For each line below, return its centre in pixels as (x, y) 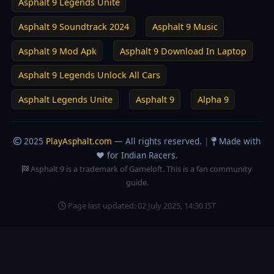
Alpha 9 (213, 100)
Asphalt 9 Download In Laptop (183, 51)
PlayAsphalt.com (79, 141)
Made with (239, 141)
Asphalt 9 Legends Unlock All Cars (89, 75)
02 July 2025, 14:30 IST (177, 205)
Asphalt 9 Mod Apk (57, 51)
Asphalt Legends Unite (65, 100)
